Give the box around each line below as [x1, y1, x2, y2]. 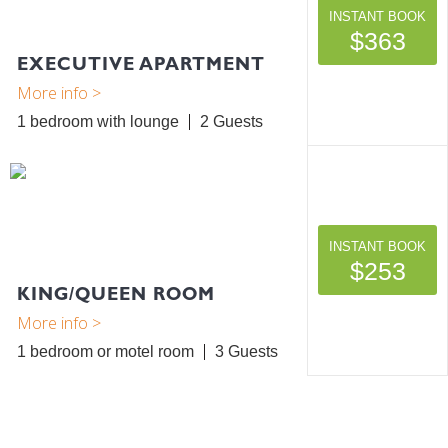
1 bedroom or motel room [17, 343, 194, 361]
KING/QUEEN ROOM [17, 283, 215, 305]
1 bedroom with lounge [17, 113, 179, 131]
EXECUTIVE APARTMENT [17, 53, 265, 75]
